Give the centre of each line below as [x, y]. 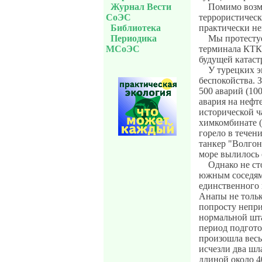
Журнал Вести [141, 6]
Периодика [134, 38]
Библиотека [136, 27]
